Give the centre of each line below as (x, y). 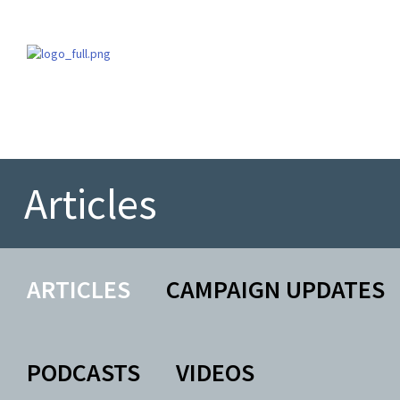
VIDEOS (215, 372)
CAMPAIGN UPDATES (275, 289)
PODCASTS (83, 372)
